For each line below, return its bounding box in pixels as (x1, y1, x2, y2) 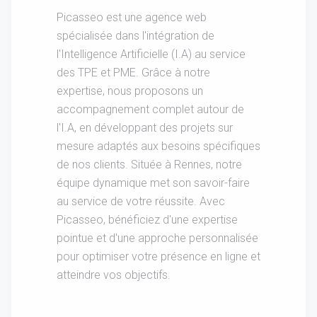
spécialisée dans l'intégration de (57, 28, 214, 42)
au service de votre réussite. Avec (57, 194, 225, 208)
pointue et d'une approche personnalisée (57, 231, 258, 245)
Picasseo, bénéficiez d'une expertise (57, 212, 238, 226)
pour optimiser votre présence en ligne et (57, 249, 260, 263)
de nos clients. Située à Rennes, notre (57, 157, 242, 171)
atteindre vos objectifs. (57, 267, 171, 282)
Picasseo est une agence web (57, 10, 207, 24)
